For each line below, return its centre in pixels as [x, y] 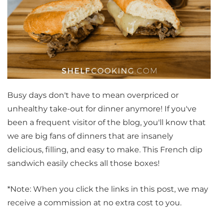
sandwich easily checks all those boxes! [83, 163]
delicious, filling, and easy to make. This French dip [105, 150]
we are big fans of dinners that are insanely [90, 136]
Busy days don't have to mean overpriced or [93, 95]
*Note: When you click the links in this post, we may [108, 189]
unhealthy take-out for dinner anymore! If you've [102, 109]
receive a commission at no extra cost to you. [94, 203]
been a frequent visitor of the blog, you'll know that [107, 123]
